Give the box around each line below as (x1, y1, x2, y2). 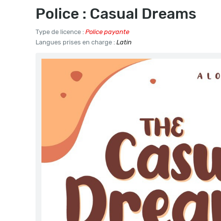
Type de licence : (36, 28, 85, 36)
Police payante (85, 28, 129, 36)
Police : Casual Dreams (36, 5, 196, 23)
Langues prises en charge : (36, 38, 116, 46)
